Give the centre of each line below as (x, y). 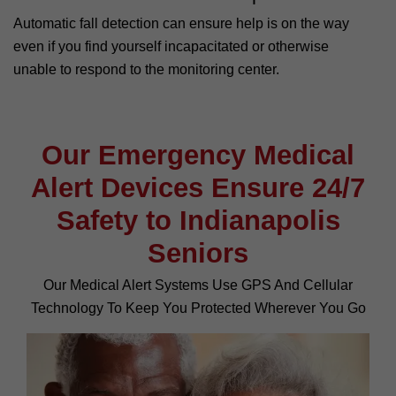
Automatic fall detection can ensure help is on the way (181, 23)
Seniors (198, 253)
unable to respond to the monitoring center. (146, 69)
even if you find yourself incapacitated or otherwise (171, 46)
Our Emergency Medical (198, 155)
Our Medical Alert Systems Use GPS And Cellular (198, 285)
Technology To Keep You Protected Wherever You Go (198, 308)
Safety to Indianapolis (198, 220)
